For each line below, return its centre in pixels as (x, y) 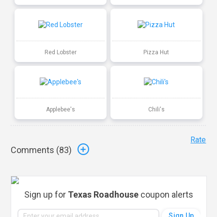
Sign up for (46, 194)
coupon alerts (166, 194)
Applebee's (61, 109)
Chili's (156, 109)
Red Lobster (61, 52)
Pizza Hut (156, 52)
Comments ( (35, 150)
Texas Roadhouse (103, 194)
